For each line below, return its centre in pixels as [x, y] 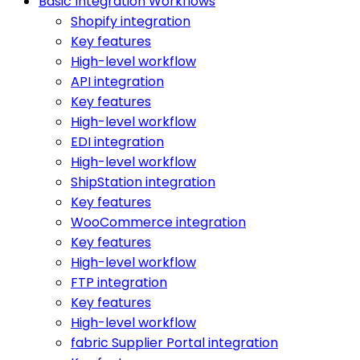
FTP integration [119, 282]
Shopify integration [131, 21]
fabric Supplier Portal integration [174, 342]
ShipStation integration [143, 182]
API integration [117, 81]
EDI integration [117, 141]
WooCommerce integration [158, 222]
